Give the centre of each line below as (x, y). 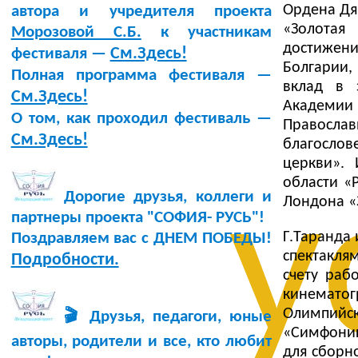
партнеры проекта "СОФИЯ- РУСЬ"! (137, 218)
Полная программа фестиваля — (141, 76)
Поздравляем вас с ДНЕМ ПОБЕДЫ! (141, 239)
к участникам (206, 33)
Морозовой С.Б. (76, 33)
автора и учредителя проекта (141, 12)
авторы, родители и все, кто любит (141, 342)
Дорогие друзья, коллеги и (163, 197)
